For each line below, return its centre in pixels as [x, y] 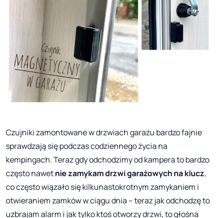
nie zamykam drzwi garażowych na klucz [130, 173]
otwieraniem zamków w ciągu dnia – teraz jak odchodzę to [108, 200]
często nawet [30, 173]
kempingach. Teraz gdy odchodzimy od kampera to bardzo [108, 159]
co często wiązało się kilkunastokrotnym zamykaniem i [102, 187]
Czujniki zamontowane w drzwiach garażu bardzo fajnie [104, 132]
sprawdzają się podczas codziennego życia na [87, 146]
